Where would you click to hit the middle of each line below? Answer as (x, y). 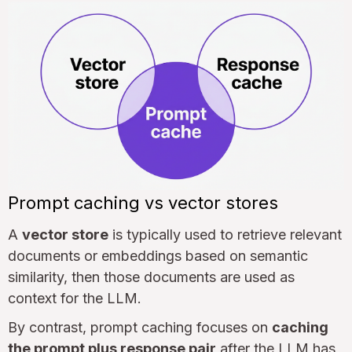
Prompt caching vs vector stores (143, 203)
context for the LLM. (75, 299)
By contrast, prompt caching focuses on (140, 328)
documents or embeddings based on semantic (158, 256)
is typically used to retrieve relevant (225, 235)
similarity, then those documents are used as (151, 277)
